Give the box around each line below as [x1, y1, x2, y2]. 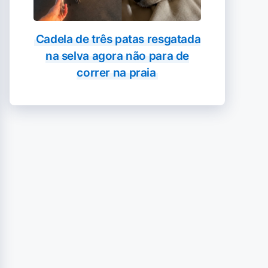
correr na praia [77, 66, 156, 80]
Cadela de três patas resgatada [35, 32, 201, 46]
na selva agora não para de [45, 49, 190, 63]
